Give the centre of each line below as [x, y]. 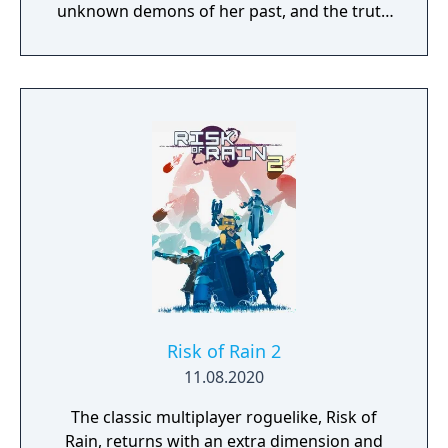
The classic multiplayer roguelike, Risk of [224, 417]
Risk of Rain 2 [224, 351]
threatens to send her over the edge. [224, 35]
